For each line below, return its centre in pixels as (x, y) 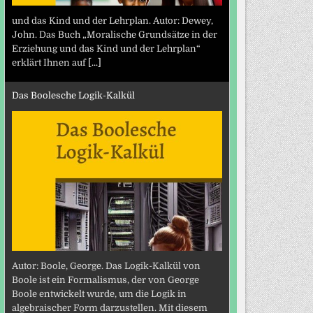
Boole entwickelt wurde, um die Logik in (99, 294)
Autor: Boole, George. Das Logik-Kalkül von (106, 266)
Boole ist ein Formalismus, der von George (105, 280)
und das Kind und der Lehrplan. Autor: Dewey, (112, 21)
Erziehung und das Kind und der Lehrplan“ (106, 49)
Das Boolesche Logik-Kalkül (73, 95)
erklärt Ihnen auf (50, 63)
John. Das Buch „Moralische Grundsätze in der (114, 35)
